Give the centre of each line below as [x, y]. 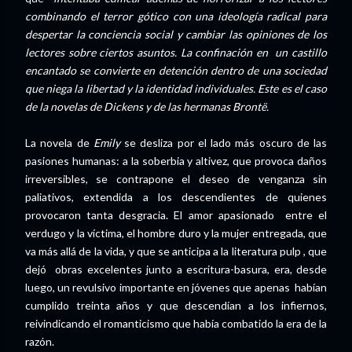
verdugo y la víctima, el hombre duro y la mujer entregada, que [176, 233]
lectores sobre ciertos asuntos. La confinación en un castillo [176, 52]
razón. [40, 341]
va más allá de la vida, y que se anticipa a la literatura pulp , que [176, 251]
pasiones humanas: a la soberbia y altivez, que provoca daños [176, 160]
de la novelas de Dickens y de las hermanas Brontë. [148, 106]
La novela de [59, 142]
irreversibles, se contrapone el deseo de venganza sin [176, 178]
